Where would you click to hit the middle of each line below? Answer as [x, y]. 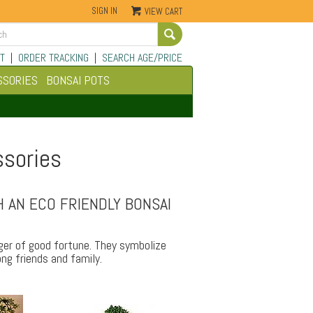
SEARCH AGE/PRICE [142, 58]
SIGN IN [104, 11]
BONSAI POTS [78, 80]
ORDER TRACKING [53, 58]
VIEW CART [163, 12]
